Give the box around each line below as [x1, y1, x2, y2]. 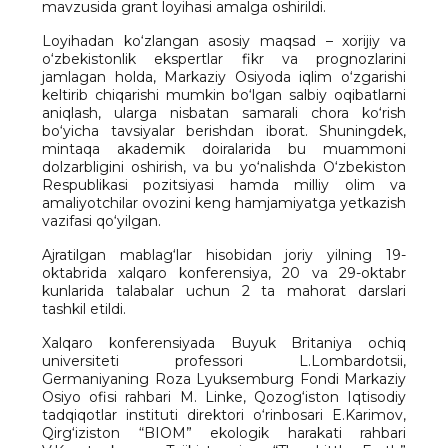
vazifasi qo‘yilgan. [42, 212, 161, 230]
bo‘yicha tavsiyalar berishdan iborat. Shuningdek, [42, 122, 406, 140]
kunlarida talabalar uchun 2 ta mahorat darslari [42, 282, 406, 300]
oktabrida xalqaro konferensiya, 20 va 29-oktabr [42, 264, 406, 282]
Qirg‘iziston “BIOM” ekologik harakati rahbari [42, 424, 406, 442]
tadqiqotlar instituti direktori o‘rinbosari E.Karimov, [42, 406, 406, 424]
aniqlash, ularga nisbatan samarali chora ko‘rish [42, 104, 406, 122]
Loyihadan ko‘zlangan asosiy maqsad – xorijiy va [42, 32, 406, 50]
